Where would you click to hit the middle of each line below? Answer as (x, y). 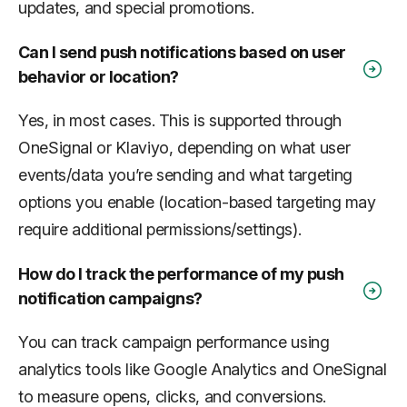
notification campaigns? (110, 298)
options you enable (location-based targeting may (197, 202)
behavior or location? (99, 76)
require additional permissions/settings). (160, 229)
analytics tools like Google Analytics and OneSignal (203, 369)
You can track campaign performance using (174, 342)
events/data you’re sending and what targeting (185, 174)
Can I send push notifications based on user (182, 52)
